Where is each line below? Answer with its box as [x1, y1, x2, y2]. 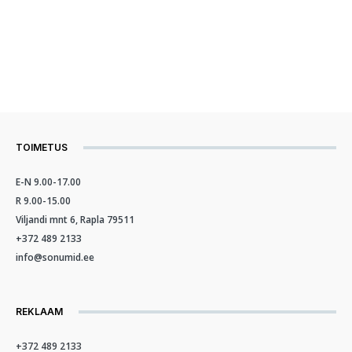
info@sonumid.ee [16, 251, 94, 265]
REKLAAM [16, 306, 63, 318]
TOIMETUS [16, 141, 68, 154]
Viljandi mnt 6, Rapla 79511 [16, 213, 134, 227]
